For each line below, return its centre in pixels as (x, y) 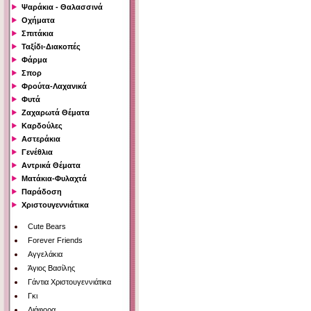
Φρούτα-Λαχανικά (54, 86)
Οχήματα (38, 20)
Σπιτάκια (37, 34)
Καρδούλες (42, 126)
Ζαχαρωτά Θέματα (56, 113)
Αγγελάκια (45, 254)
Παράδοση (42, 192)
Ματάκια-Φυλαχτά (54, 179)
